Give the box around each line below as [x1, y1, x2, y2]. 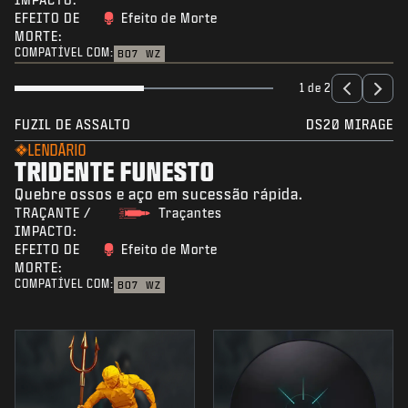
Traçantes [158, 206, 223, 220]
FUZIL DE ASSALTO [15, 117, 131, 132]
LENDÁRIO [28, 142, 87, 158]
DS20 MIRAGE [306, 117, 393, 132]
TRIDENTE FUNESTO [15, 157, 215, 186]
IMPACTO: [15, 224, 76, 239]
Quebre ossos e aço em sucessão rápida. [15, 186, 303, 202]
